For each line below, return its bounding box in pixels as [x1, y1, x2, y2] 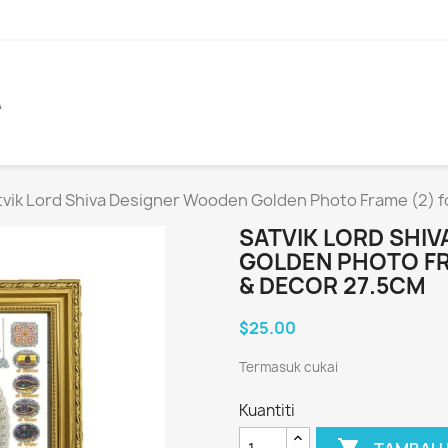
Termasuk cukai [239, 358, 338, 377]
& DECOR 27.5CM [239, 271, 426, 302]
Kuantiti [239, 400, 295, 422]
